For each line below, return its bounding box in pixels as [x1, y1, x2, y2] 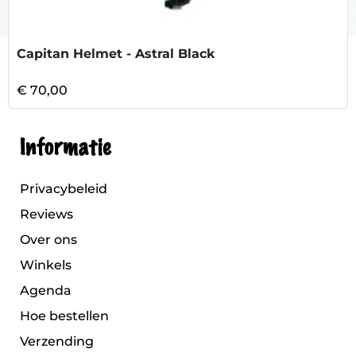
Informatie [20, 137, 110, 160]
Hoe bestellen [20, 308, 109, 323]
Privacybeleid [20, 181, 107, 196]
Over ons [20, 232, 77, 247]
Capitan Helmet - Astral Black [17, 45, 215, 61]
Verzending [20, 334, 94, 349]
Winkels [20, 257, 72, 273]
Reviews [20, 207, 73, 222]
